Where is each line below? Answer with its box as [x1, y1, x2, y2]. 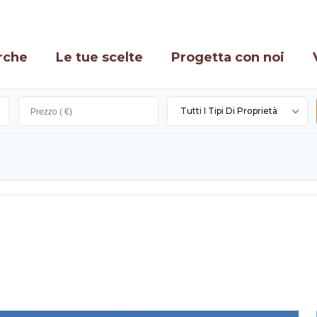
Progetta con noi [171, 49, 285, 65]
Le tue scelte [56, 49, 144, 65]
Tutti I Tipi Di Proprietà [180, 105, 278, 116]
